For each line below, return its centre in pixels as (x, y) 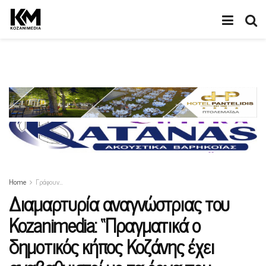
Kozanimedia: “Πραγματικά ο (104, 225)
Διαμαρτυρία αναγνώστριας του (119, 203)
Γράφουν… (49, 182)
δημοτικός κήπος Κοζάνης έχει (112, 246)
